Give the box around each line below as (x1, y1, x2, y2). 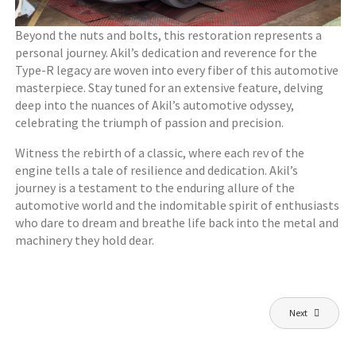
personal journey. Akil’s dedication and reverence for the (15, 44, 318, 60)
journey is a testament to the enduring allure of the (15, 179, 296, 195)
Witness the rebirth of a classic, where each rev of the (15, 144, 305, 161)
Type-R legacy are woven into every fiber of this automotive (15, 61, 339, 78)
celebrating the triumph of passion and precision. (15, 114, 284, 130)
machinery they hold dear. (15, 231, 155, 248)
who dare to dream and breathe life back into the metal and (15, 214, 339, 230)
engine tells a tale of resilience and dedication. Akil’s (15, 161, 299, 178)
